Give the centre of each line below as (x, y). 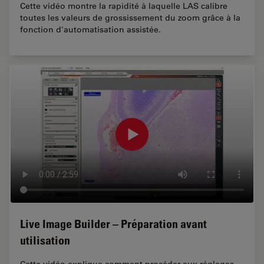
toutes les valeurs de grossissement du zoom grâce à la (130, 17)
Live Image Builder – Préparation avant (113, 224)
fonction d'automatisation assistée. (90, 29)
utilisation (45, 240)
